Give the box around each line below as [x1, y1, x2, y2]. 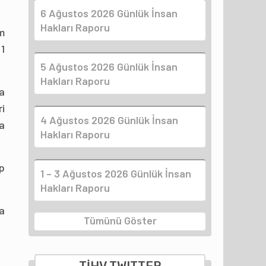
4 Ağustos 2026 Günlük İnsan [40, 113, 178, 126]
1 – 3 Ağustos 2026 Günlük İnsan [40, 166, 191, 180]
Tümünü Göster [83, 215, 157, 227]
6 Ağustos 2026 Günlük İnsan [40, 6, 178, 20]
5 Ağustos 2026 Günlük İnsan [40, 59, 178, 73]
